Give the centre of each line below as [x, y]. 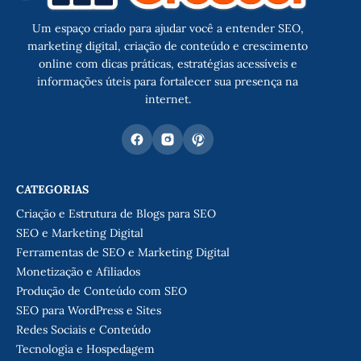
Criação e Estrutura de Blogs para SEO [116, 213]
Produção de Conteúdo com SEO [102, 290]
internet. [168, 99]
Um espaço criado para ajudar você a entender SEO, [168, 28]
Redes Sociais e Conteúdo [83, 329]
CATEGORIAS [52, 189]
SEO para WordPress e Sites [89, 310]
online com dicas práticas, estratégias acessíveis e [168, 63]
